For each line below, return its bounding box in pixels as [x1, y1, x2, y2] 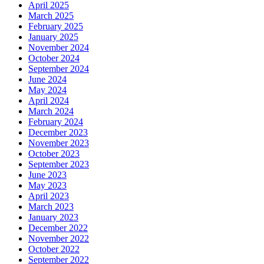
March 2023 [28, 201, 74, 212]
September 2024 [28, 63, 89, 74]
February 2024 [28, 116, 83, 127]
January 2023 [28, 212, 78, 222]
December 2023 [28, 127, 88, 137]
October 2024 [28, 52, 80, 63]
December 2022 [28, 222, 88, 233]
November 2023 [28, 137, 89, 148]
